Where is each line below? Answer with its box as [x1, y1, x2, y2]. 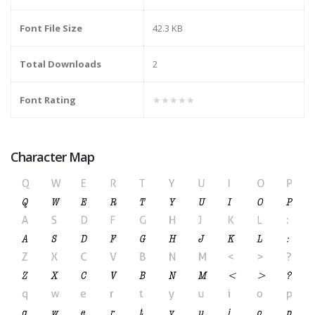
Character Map [11, 148, 95, 166]
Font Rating [20, 94, 76, 107]
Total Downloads [20, 58, 101, 71]
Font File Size [20, 22, 82, 35]
